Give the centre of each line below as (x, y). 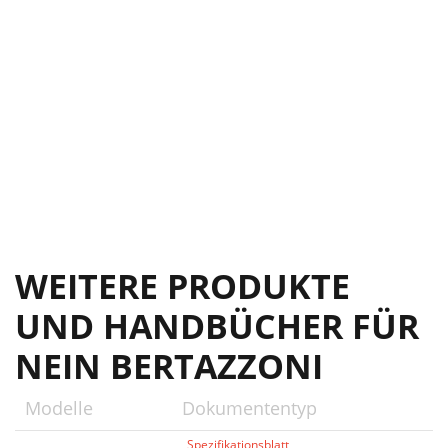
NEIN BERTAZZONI (169, 366)
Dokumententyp (249, 408)
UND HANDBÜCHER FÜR (217, 326)
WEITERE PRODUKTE (182, 286)
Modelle (59, 408)
